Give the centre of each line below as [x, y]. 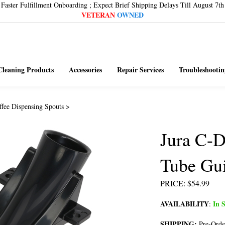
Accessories [85, 70]
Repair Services [140, 70]
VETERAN [98, 15]
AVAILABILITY [185, 204]
